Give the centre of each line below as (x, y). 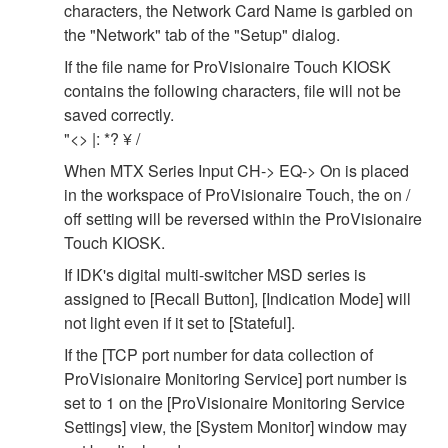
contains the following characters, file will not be (232, 90)
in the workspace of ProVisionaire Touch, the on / (237, 194)
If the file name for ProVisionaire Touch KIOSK (227, 66)
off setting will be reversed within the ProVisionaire (243, 218)
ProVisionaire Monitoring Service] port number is (235, 378)
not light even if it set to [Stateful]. (179, 322)
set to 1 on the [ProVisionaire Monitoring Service (234, 402)
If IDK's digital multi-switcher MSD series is (215, 274)
